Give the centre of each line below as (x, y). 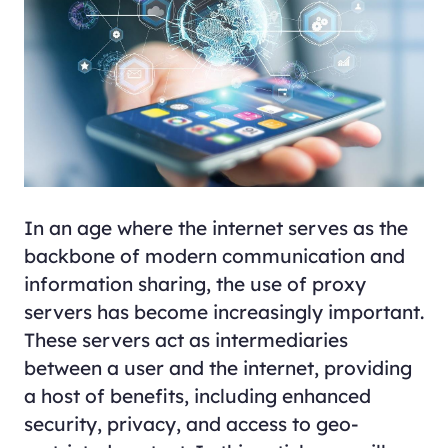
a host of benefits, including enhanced (197, 395)
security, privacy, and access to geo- (191, 423)
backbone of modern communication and (214, 255)
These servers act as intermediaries (185, 339)
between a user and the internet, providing (217, 367)
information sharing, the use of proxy (194, 283)
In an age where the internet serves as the (215, 227)
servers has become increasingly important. (223, 311)
